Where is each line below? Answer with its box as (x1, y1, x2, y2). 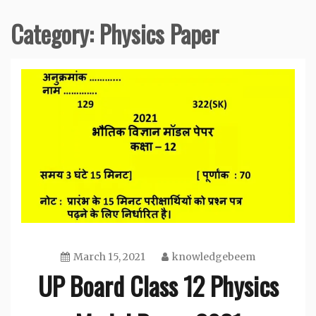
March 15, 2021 (73, 250, 145, 263)
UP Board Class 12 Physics (37, 266, 279, 304)
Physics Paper (99, 15, 219, 51)
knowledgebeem (172, 250, 255, 263)
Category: (11, 15, 99, 51)
